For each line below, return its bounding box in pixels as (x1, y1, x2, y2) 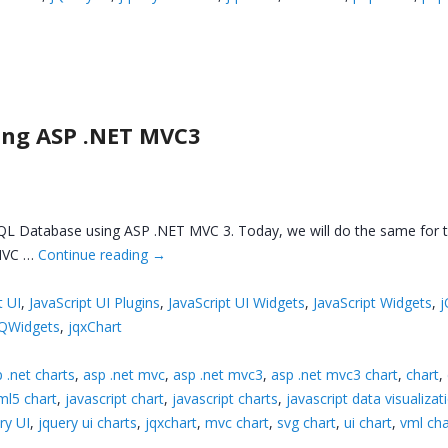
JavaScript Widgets (313, 292, 433, 312)
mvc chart (205, 412, 270, 432)
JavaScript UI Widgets (168, 292, 306, 312)
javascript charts (172, 388, 279, 408)
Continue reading (38, 244, 153, 264)
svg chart (277, 412, 337, 432)
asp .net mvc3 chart (271, 364, 399, 384)
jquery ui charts (38, 412, 138, 432)
